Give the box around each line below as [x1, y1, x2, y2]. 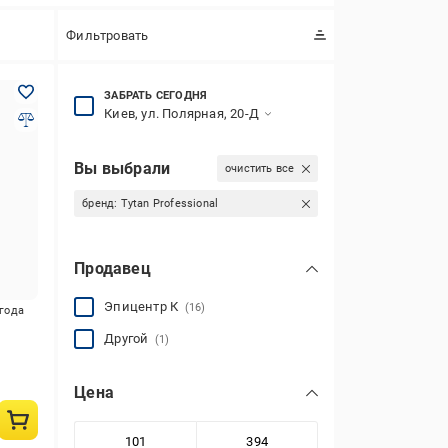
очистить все [224, 162, 295, 175]
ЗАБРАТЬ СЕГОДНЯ [104, 89, 208, 102]
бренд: [82, 197, 121, 210]
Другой [104, 331, 155, 346]
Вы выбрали [74, 158, 171, 178]
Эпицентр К [104, 299, 185, 314]
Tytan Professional [120, 197, 219, 210]
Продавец [74, 259, 151, 278]
